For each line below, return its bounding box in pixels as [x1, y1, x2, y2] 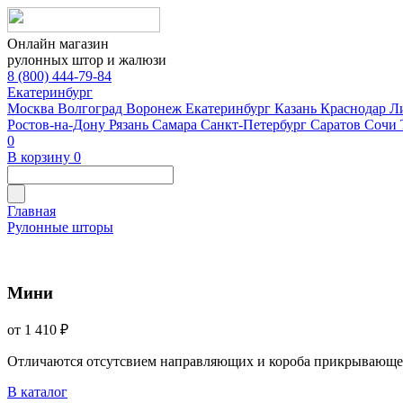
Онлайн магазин [7, 36, 109, 51]
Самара [152, 117, 201, 132]
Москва [7, 101, 58, 116]
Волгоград [58, 101, 126, 116]
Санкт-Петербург [201, 117, 310, 132]
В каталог [7, 384, 67, 400]
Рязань [109, 117, 152, 132]
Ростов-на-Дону [7, 117, 109, 132]
